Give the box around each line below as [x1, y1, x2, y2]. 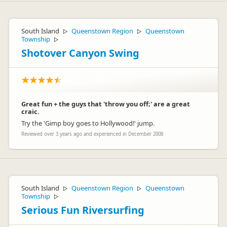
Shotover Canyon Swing [21, 46, 139, 60]
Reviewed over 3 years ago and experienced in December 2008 [21, 131, 163, 137]
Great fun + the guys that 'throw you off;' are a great [21, 99, 190, 108]
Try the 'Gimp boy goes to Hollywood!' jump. [21, 119, 155, 128]
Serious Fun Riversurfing [21, 203, 144, 217]
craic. [21, 107, 40, 116]
